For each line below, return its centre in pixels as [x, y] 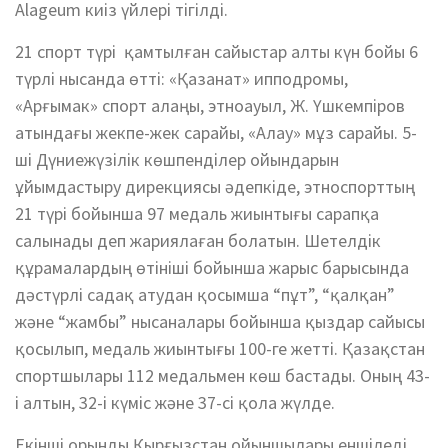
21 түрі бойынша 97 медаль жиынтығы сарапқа [197, 213]
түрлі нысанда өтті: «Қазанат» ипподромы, [181, 78]
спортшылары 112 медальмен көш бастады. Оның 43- [222, 375]
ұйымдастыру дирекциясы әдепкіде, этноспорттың [215, 186]
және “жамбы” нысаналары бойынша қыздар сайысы [220, 321]
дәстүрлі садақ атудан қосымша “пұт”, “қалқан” [205, 294]
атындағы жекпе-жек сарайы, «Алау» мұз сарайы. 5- [216, 132]
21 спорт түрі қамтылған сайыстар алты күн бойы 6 [216, 51]
